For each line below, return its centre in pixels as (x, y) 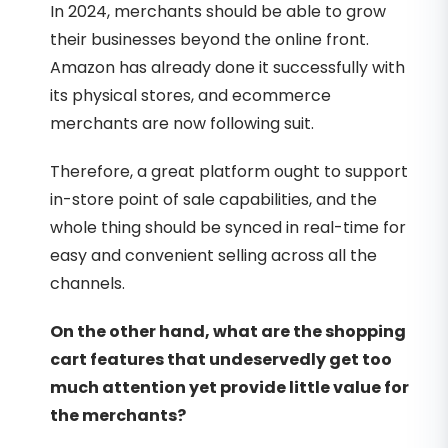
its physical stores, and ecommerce (190, 95)
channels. (87, 283)
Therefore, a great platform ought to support (229, 171)
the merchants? (118, 415)
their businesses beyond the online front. (209, 39)
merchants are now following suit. (182, 123)
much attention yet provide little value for (229, 387)
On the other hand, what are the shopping (228, 331)
